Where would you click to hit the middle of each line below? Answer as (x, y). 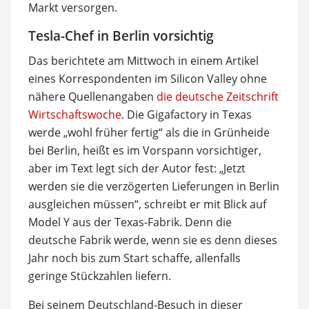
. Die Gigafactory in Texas (186, 114)
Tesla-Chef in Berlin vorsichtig (121, 36)
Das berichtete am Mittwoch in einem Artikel (143, 61)
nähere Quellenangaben (92, 97)
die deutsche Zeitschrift (217, 97)
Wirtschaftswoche (74, 114)
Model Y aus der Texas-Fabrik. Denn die (130, 222)
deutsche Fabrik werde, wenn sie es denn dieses (152, 240)
